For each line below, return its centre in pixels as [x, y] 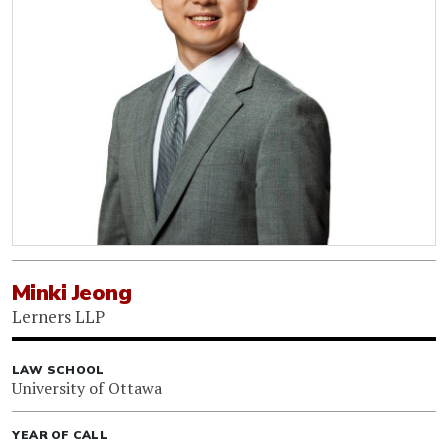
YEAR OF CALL [60, 434]
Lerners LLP [58, 316]
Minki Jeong [72, 292]
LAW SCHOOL [58, 369]
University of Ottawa [87, 387]
